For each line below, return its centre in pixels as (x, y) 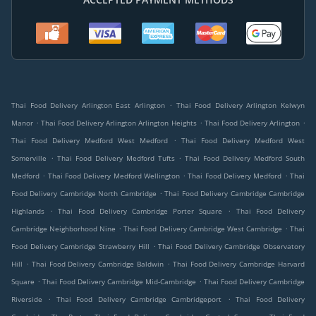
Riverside (27, 299)
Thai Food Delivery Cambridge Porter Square (140, 211)
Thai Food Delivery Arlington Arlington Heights (119, 123)
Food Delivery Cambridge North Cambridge (84, 194)
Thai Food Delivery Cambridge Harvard (239, 264)
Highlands (28, 211)
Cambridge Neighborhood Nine (64, 229)
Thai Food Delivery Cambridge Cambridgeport (139, 299)
